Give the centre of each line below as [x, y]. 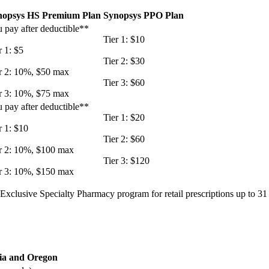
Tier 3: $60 [124, 83]
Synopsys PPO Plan [144, 16]
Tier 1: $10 [124, 40]
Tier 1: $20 [124, 118]
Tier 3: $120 [126, 161]
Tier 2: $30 [124, 61]
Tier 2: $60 [124, 139]
